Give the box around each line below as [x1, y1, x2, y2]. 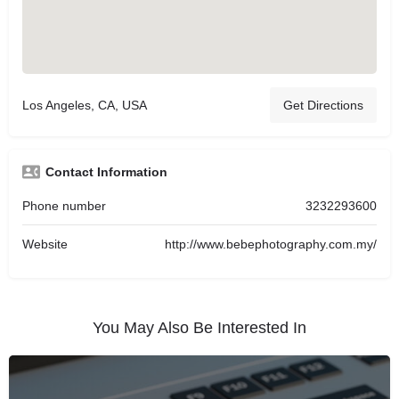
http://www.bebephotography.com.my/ [165, 237, 377, 251]
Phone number [22, 199, 106, 213]
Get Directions [283, 98, 363, 112]
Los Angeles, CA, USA [22, 98, 147, 112]
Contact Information [45, 165, 167, 179]
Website [22, 237, 68, 251]
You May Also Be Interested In [93, 319, 306, 337]
